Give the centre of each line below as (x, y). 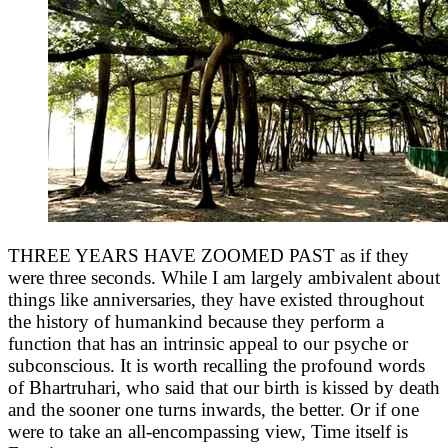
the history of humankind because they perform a (196, 322)
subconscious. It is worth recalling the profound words (216, 366)
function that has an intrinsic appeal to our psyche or (208, 344)
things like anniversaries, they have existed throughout (216, 300)
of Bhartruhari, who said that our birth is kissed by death (224, 388)
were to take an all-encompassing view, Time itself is (208, 432)
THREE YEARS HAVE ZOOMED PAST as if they (208, 256)
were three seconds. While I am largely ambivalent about (224, 278)
